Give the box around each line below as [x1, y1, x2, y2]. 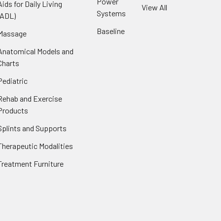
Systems [97, 8, 126, 18]
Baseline [97, 26, 125, 36]
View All [141, 2, 167, 12]
